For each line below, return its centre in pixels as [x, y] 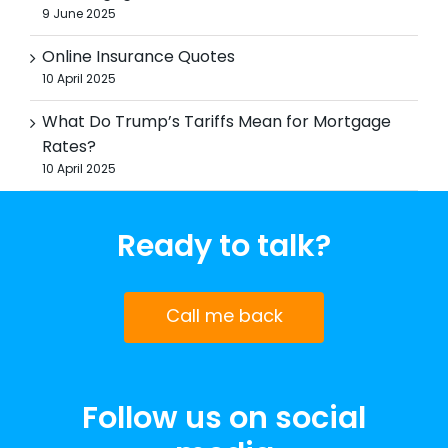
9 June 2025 [79, 15]
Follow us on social [224, 421]
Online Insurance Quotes [138, 58]
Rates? [69, 148]
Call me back [224, 318]
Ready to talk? [224, 249]
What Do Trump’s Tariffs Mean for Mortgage [216, 123]
